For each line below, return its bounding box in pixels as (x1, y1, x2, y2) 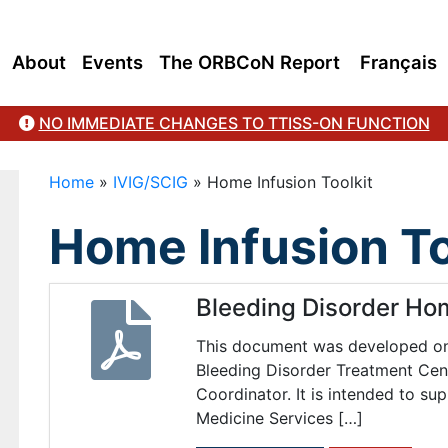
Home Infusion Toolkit (206, 172, 373, 192)
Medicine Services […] (195, 407, 363, 428)
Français (360, 51, 437, 73)
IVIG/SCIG (112, 172, 188, 192)
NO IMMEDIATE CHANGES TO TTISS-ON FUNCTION (38, 113, 430, 133)
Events (82, 51, 143, 73)
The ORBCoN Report (159, 51, 340, 73)
